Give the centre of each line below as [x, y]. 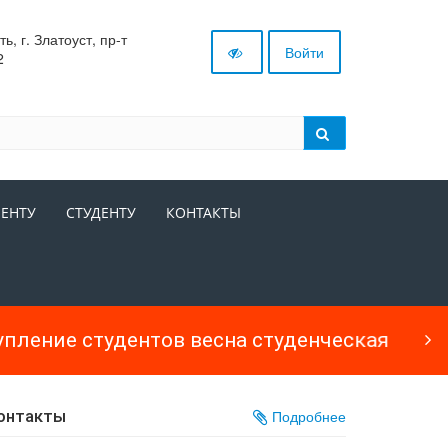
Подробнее [307, 416]
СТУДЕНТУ [101, 212]
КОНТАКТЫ [203, 212]
